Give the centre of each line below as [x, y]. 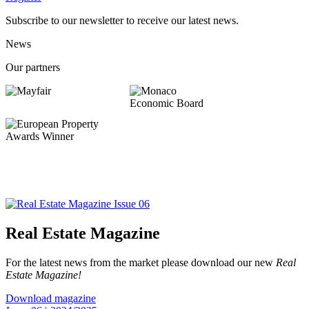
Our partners [33, 68]
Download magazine [51, 299]
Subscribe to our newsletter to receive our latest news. [122, 21]
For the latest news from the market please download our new [141, 263]
